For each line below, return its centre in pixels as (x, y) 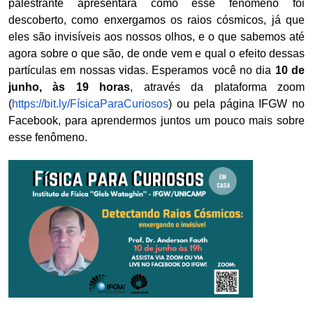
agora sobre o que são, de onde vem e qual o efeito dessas (156, 53)
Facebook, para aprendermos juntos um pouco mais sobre (156, 121)
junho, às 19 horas (70, 87)
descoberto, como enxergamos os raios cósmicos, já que (156, 20)
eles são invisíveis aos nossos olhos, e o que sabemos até (156, 37)
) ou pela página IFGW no (236, 104)
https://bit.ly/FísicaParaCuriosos (90, 104)
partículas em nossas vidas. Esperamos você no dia (142, 70)
